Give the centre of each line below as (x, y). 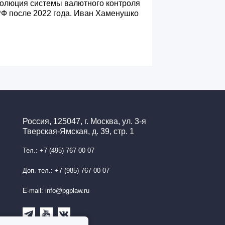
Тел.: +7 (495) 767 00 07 (58, 151)
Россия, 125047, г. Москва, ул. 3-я (84, 121)
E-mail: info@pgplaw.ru (56, 191)
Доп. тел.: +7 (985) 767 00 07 (66, 171)
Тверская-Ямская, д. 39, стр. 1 (78, 131)
